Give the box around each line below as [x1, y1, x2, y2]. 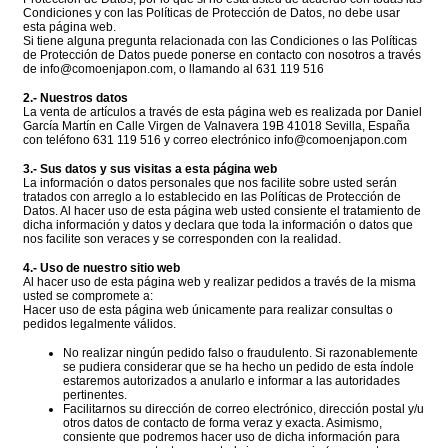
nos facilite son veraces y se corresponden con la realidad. [23, 232, 341, 247]
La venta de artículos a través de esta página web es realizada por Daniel [23, 105, 422, 120]
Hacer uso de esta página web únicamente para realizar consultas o [23, 303, 393, 318]
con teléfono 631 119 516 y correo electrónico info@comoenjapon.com [23, 133, 407, 148]
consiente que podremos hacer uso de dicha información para [63, 430, 400, 445]
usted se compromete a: [23, 289, 153, 304]
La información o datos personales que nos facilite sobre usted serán [23, 176, 397, 191]
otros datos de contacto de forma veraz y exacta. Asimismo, [63, 416, 382, 431]
